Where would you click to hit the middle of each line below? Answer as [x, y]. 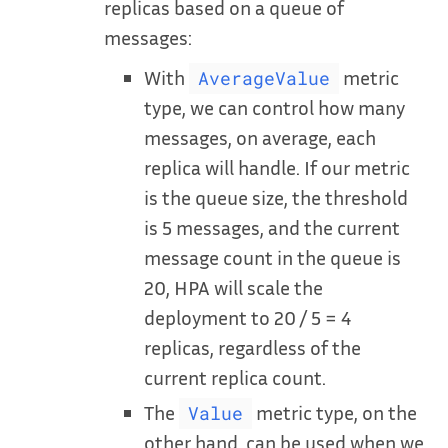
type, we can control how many [274, 106]
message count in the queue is [272, 256]
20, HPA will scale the [233, 286]
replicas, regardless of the [252, 346]
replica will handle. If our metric [277, 166]
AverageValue [263, 78]
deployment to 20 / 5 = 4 [247, 316]
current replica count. [235, 376]
